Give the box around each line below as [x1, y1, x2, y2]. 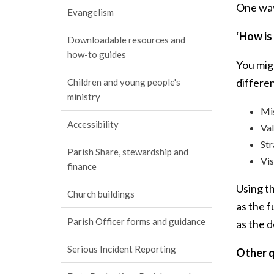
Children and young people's [67, 76, 180, 87]
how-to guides [67, 49, 126, 60]
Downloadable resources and [67, 34, 185, 45]
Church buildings [67, 188, 135, 199]
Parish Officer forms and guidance [67, 216, 206, 227]
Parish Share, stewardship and [67, 146, 188, 157]
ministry [67, 91, 100, 102]
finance [67, 161, 97, 172]
